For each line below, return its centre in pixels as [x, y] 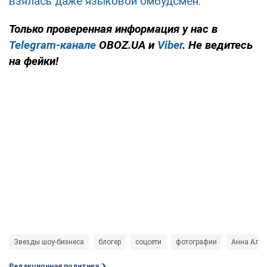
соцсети [148, 242]
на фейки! [34, 61]
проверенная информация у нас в [132, 29]
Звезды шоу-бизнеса [49, 242]
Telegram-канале [52, 45]
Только [26, 29]
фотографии [196, 242]
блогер [110, 242]
